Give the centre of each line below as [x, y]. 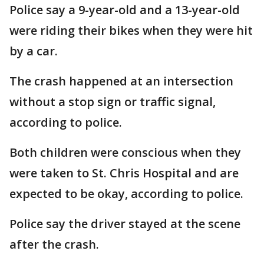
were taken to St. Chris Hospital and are [124, 173]
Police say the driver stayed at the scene [125, 224]
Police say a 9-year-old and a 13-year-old [125, 10]
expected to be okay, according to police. [126, 194]
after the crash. [56, 244]
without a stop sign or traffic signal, [113, 102]
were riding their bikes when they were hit [131, 30]
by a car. [35, 51]
